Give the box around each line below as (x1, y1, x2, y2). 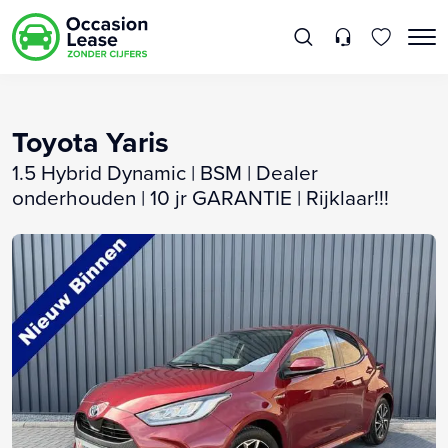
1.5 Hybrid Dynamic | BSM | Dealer (12, 157, 318, 187)
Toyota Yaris (12, 120, 169, 163)
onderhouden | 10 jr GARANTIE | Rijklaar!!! (12, 182, 389, 212)
